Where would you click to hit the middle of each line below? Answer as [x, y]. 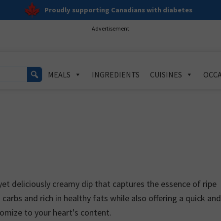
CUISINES [166, 74]
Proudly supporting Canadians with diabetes [118, 10]
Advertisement [110, 28]
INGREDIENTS [116, 74]
